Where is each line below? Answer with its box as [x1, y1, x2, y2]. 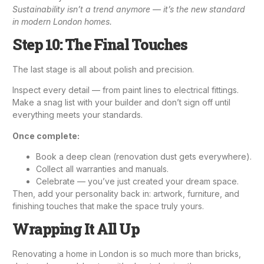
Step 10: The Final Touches [12, 34, 187, 54]
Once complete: [12, 130, 80, 141]
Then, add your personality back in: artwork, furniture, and [12, 189, 239, 199]
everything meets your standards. [12, 110, 143, 120]
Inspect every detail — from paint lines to [12, 85, 174, 95]
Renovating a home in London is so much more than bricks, [12, 249, 241, 259]
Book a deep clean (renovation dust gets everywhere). [36, 151, 252, 162]
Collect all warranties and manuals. [36, 164, 169, 174]
